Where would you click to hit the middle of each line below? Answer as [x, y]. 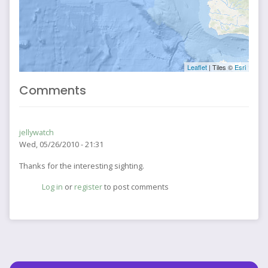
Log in [53, 187]
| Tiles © [221, 67]
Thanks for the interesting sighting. [82, 166]
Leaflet [197, 67]
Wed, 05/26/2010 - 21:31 [61, 144]
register [89, 187]
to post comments [136, 187]
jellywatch [36, 133]
